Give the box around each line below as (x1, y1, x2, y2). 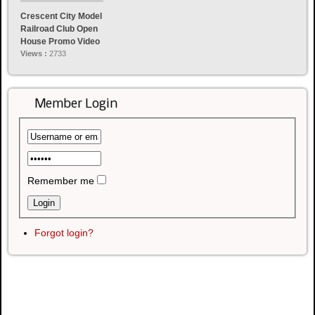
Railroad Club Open (20, 24, 98, 34)
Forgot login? (34, 227, 94, 239)
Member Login (34, 98, 117, 112)
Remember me (27, 175, 94, 187)
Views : (20, 49, 49, 58)
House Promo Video (20, 37, 100, 47)
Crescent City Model (20, 11, 102, 22)
